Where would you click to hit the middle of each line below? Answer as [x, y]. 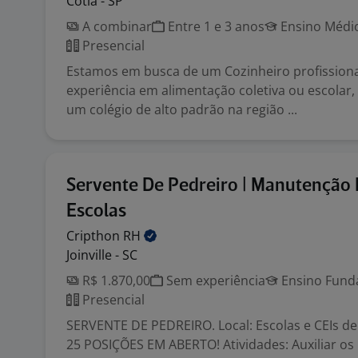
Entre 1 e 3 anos [215, 26]
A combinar [115, 26]
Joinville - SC [102, 255]
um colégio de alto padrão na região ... [182, 109]
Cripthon [95, 236]
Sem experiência [214, 280]
